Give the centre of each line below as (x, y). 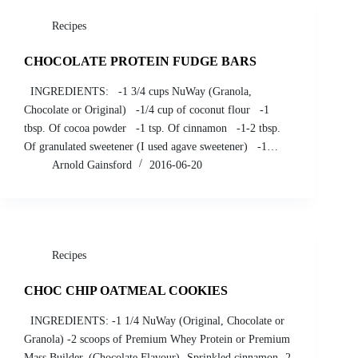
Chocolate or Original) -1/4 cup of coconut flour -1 (147, 109)
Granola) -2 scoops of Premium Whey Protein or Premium (157, 339)
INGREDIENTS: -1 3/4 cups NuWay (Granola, (138, 91)
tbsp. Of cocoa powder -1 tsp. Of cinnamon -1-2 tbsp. (152, 128)
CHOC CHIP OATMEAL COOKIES (126, 290)
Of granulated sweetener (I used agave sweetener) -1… (151, 146)
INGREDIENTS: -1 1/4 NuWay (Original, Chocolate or (154, 320)
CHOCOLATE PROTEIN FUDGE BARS (140, 61)
